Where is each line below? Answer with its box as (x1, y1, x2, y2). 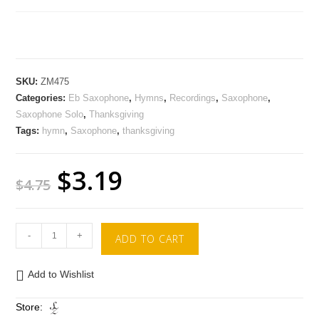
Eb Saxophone (68, 93, 130, 104)
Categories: (16, 93, 69, 104)
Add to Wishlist (28, 268, 95, 281)
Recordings (169, 93, 216, 104)
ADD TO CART (115, 232, 185, 246)
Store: (16, 301, 46, 313)
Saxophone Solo (16, 109, 84, 120)
